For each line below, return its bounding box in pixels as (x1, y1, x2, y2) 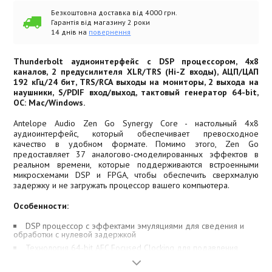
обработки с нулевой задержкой (13, 229, 137, 240)
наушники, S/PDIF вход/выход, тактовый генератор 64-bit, (13, 87, 259, 98)
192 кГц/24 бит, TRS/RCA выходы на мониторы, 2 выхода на (13, 76, 259, 87)
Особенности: (13, 200, 69, 211)
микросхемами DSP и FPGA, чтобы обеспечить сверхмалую (13, 169, 259, 180)
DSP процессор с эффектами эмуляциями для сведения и (25, 220, 245, 231)
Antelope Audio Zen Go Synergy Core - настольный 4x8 (13, 118, 259, 129)
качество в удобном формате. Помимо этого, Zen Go (13, 138, 259, 149)
